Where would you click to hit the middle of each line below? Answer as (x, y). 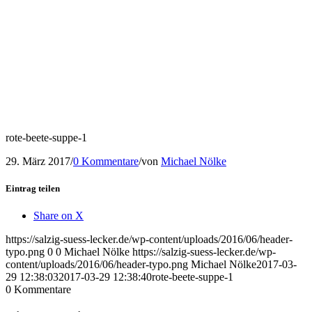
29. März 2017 (38, 161)
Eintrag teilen (33, 188)
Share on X (58, 216)
